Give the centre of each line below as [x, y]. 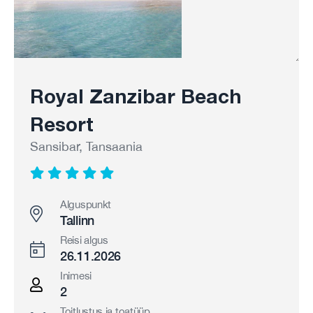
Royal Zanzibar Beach [136, 96]
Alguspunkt [86, 204]
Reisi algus [84, 240]
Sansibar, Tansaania [86, 146]
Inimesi [76, 276]
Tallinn [77, 220]
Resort [62, 124]
